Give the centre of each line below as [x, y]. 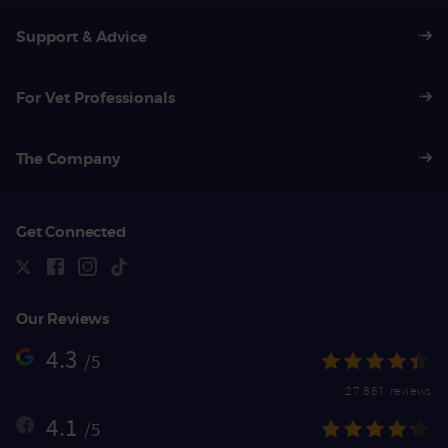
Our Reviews [62, 318]
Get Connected [71, 231]
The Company [68, 159]
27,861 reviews [388, 390]
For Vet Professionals [95, 98]
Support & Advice [81, 37]
